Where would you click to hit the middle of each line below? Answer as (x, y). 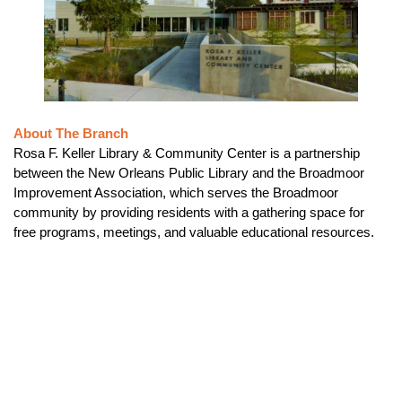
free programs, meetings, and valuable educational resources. (194, 232)
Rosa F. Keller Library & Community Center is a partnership (187, 153)
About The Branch (71, 134)
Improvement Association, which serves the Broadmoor (176, 193)
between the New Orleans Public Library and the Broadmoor (189, 173)
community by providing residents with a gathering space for (189, 213)
